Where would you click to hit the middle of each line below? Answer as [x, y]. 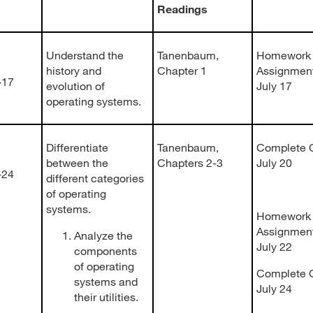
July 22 [274, 246]
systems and [106, 281]
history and [74, 70]
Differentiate [77, 147]
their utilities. [106, 297]
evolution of [75, 86]
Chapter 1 [182, 70]
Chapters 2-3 [190, 162]
